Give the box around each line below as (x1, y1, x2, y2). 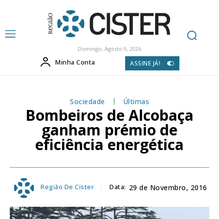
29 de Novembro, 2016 (129, 183, 207, 193)
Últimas (123, 96, 149, 106)
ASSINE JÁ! (130, 59, 161, 67)
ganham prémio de (42, 119, 177, 140)
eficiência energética (35, 134, 184, 154)
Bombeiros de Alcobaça (25, 105, 194, 125)
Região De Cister (41, 182, 94, 192)
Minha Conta (55, 58, 95, 66)
